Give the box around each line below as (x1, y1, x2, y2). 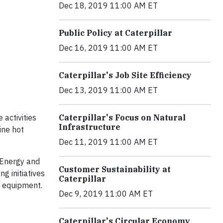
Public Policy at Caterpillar (59, 28, 172, 38)
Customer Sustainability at (59, 164, 171, 175)
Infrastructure (59, 122, 120, 132)
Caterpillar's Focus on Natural (59, 112, 186, 123)
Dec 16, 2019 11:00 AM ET (59, 43, 158, 53)
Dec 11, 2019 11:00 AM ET (59, 137, 158, 147)
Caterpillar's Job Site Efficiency (59, 70, 192, 81)
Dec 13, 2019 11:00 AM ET (59, 85, 158, 96)
